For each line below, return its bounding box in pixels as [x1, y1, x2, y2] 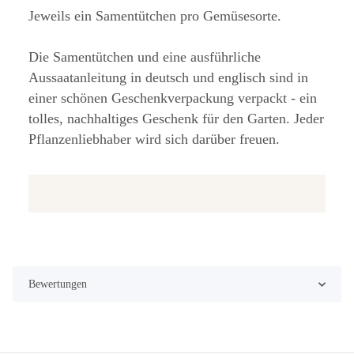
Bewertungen [28, 278, 87, 291]
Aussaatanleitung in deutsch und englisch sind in [28, 70, 308, 86]
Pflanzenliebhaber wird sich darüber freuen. [28, 131, 280, 148]
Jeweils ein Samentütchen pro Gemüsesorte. [28, 8, 281, 24]
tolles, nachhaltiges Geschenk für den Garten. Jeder [28, 111, 324, 127]
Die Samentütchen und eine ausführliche [28, 49, 261, 66]
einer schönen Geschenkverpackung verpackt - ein [28, 90, 317, 107]
